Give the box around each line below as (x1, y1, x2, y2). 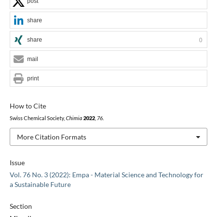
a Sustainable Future (9, 180, 71, 189)
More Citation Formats (16, 132, 86, 141)
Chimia (65, 115, 82, 121)
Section (9, 202, 32, 211)
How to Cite (9, 101, 46, 110)
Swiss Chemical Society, (9, 115, 66, 121)
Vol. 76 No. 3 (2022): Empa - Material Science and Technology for (9, 170, 203, 179)
